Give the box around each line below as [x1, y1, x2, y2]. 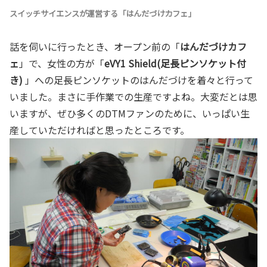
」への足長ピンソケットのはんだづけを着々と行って [25, 73, 253, 88]
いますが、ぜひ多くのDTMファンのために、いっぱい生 [10, 106, 250, 121]
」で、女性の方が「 [19, 56, 104, 71]
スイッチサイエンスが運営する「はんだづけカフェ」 [10, 8, 197, 20]
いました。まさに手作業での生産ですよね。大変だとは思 [10, 89, 257, 104]
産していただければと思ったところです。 [10, 123, 190, 138]
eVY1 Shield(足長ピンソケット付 [104, 56, 246, 71]
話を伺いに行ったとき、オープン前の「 [10, 39, 180, 54]
